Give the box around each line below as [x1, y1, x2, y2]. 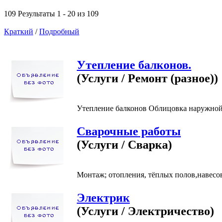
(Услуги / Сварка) [77, 138, 172, 151]
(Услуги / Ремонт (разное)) [77, 71, 218, 85]
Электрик [77, 191, 130, 204]
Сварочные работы [77, 124, 181, 138]
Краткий [4, 27, 33, 36]
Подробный [39, 27, 79, 36]
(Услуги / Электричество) [77, 204, 214, 218]
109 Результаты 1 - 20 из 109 [4, 9, 99, 18]
